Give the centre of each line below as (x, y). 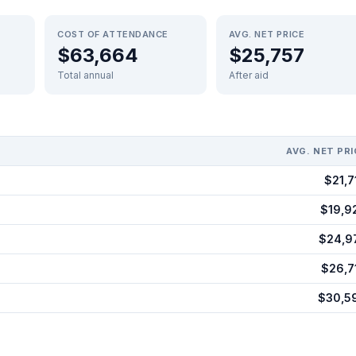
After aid (248, 75)
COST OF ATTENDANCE (113, 34)
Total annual (85, 75)
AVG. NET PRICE (267, 34)
